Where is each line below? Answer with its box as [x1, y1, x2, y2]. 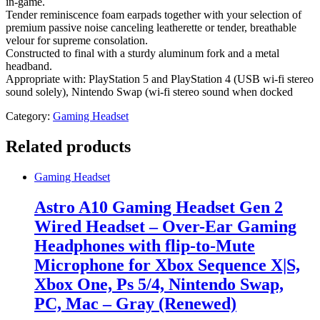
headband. [6, 59, 52, 72]
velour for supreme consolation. [6, 34, 148, 46]
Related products [6, 136, 131, 156]
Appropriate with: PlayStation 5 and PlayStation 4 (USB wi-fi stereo [6, 72, 314, 85]
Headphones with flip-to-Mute [34, 236, 255, 255]
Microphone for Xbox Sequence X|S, [34, 255, 300, 274]
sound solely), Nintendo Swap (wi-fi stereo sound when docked [6, 85, 293, 98]
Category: [6, 109, 53, 122]
